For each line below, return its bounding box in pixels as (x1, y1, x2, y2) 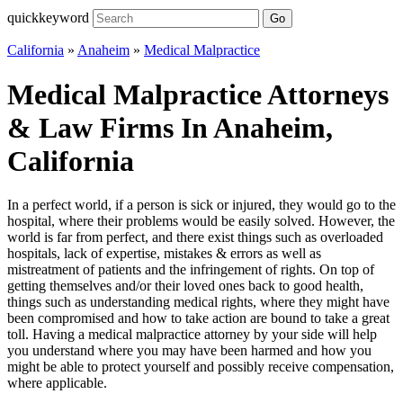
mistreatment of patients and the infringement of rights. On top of (7, 262, 374, 278)
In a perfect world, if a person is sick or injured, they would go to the (7, 197, 396, 213)
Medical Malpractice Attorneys (7, 77, 389, 111)
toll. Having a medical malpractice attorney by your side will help (7, 327, 377, 343)
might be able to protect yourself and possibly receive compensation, (7, 359, 394, 375)
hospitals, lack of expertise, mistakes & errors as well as (7, 246, 321, 262)
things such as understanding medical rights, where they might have (7, 294, 390, 310)
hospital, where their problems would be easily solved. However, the (7, 213, 395, 229)
